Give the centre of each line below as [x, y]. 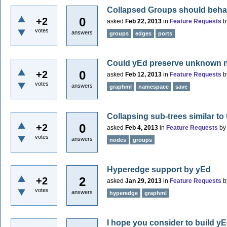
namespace [154, 87]
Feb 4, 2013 [142, 128]
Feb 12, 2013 [143, 74]
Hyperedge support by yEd [159, 169]
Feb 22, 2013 [143, 21]
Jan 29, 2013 [143, 181]
